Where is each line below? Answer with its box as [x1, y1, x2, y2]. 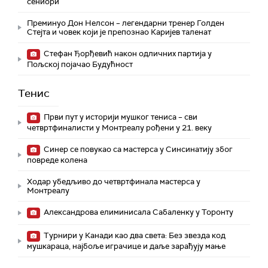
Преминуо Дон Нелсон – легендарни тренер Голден [27, 18, 224, 29]
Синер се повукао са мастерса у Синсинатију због [42, 144, 233, 155]
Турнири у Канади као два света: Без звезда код [42, 230, 226, 241]
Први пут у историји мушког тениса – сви [42, 112, 197, 123]
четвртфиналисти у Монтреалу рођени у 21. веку [27, 123, 212, 133]
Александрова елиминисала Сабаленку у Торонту [42, 207, 233, 218]
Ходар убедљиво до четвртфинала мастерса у [27, 176, 200, 187]
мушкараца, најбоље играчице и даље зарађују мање [27, 241, 226, 252]
